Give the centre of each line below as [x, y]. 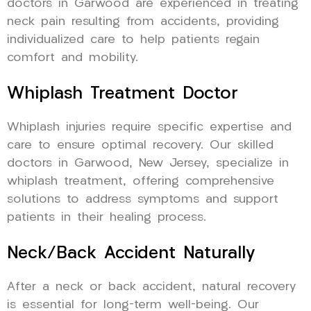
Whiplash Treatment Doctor [123, 94]
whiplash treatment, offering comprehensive [141, 181]
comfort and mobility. [73, 58]
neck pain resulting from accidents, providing [143, 22]
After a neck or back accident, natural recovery [151, 287]
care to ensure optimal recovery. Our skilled [140, 145]
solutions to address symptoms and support [143, 199]
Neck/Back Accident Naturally [131, 253]
